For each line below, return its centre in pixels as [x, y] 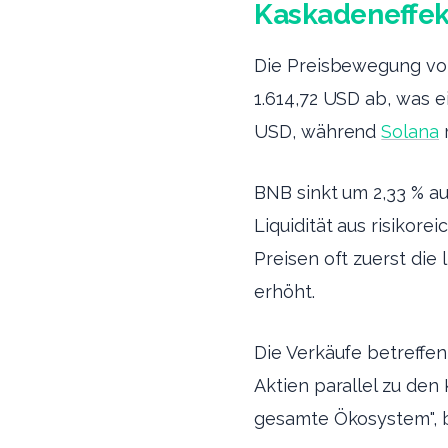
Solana [410, 131]
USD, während [318, 131]
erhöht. [284, 291]
